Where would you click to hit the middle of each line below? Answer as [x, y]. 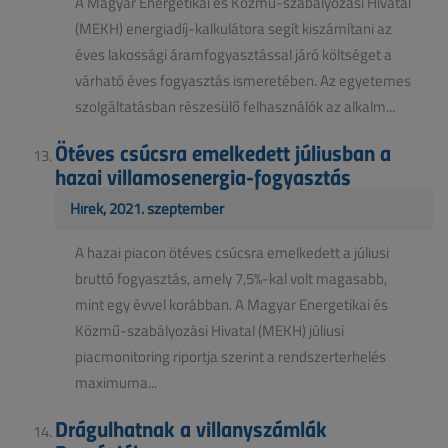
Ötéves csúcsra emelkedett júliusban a [223, 151]
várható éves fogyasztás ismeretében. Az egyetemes [243, 80]
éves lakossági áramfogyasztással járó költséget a [233, 54]
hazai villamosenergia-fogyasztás [203, 175]
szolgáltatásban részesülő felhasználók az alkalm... [235, 106]
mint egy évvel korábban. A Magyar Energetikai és [231, 304]
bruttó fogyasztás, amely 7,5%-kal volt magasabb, [231, 278]
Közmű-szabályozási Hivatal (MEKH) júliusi [209, 330]
